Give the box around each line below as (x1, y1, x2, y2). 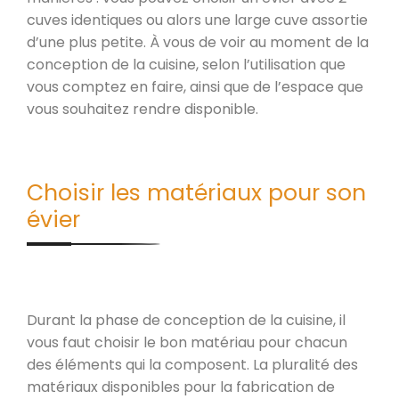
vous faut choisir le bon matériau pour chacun (27, 331, 347, 353)
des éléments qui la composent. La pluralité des (27, 354, 358, 375)
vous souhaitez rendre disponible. (27, 98, 258, 119)
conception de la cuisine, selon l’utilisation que (27, 53, 346, 75)
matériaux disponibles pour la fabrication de (27, 376, 335, 397)
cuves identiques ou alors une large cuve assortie (27, 9, 368, 30)
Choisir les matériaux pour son (27, 176, 366, 208)
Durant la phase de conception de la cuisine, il (27, 309, 346, 330)
